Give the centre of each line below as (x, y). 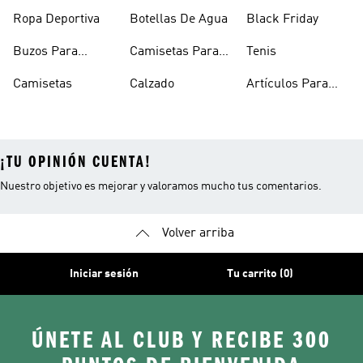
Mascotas (273, 104)
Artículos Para (287, 84)
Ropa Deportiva (56, 19)
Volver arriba (198, 233)
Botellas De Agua (179, 19)
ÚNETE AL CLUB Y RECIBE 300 (181, 340)
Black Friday (282, 19)
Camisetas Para (174, 52)
